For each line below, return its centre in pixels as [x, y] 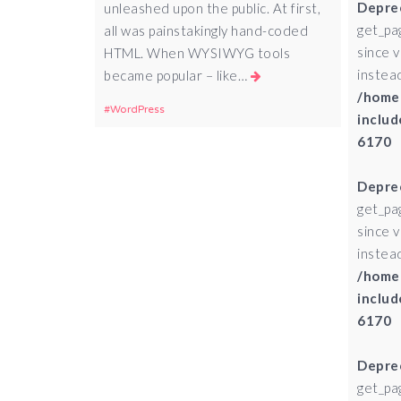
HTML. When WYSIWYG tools [197, 53]
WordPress [138, 110]
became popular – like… [177, 76]
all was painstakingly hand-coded [206, 31]
